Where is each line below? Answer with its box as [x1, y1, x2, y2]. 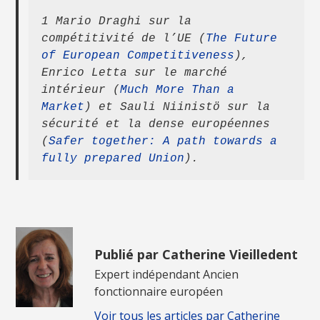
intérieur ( [41, 83, 121, 96]
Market [41, 100, 85, 114]
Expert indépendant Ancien [94, 266, 239, 283]
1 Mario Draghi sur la [41, 14, 192, 28]
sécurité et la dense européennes [41, 117, 271, 131]
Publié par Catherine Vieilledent [94, 246, 299, 264]
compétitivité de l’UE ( [41, 31, 206, 45]
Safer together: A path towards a [49, 134, 278, 148]
